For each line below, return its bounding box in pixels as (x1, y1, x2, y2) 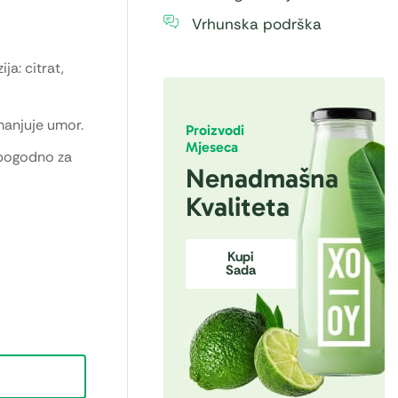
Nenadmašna (185, 162, 338, 195)
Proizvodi (185, 122, 244, 139)
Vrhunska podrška (191, 13, 322, 34)
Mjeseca (185, 139, 238, 155)
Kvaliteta (185, 190, 290, 223)
